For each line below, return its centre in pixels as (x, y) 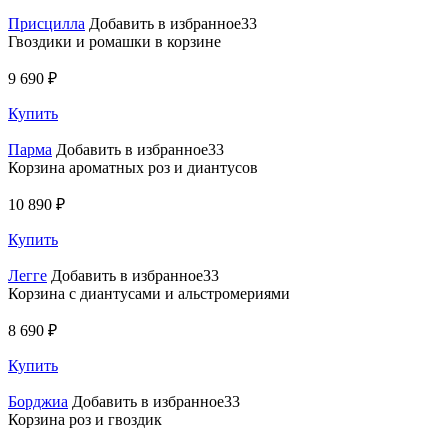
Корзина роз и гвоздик (85, 419)
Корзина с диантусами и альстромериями (149, 293)
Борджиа (38, 401)
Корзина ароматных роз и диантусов (133, 167)
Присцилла (46, 23)
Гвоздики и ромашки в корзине (114, 41)
